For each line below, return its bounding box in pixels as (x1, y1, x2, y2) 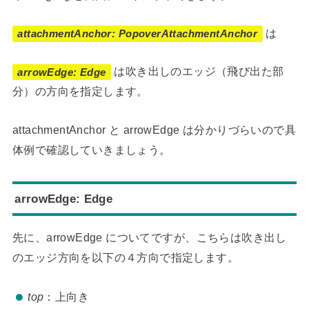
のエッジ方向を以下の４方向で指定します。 (12, 251, 239, 264)
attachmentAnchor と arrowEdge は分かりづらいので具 (12, 123, 296, 136)
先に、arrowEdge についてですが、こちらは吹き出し (12, 231, 287, 244)
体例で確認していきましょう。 (12, 143, 171, 156)
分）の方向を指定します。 (12, 85, 148, 98)
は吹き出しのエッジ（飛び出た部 (110, 65, 284, 78)
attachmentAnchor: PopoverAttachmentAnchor (17, 28, 258, 39)
